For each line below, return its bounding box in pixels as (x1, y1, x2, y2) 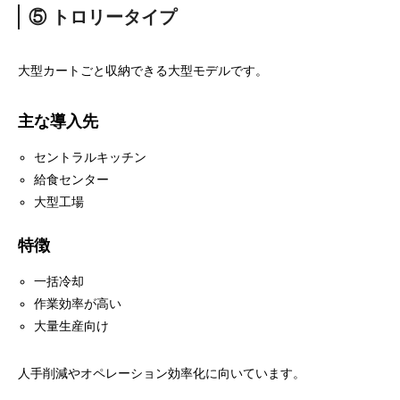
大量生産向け (34, 319, 110, 333)
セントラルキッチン (34, 150, 147, 164)
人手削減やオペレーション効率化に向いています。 (18, 366, 305, 380)
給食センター (34, 172, 110, 187)
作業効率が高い (34, 296, 122, 311)
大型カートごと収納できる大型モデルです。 (18, 63, 268, 78)
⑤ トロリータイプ (29, 7, 177, 27)
